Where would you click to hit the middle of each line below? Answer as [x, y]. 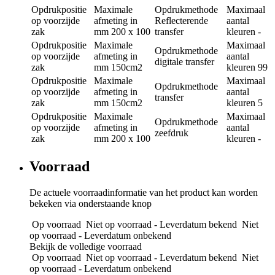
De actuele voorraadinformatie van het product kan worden [144, 193]
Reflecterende [181, 21]
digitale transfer [184, 62]
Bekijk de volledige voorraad [86, 247]
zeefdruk [172, 133]
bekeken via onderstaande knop [91, 204]
